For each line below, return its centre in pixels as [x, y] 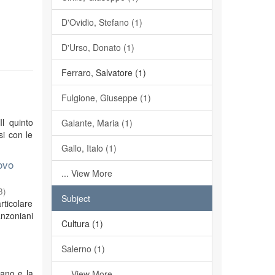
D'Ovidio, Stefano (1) [102, 22]
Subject [76, 198]
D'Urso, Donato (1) [98, 47]
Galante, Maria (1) [97, 123]
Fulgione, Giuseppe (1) [106, 98]
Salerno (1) [83, 249]
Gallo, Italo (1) [89, 148]
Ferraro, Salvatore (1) [103, 72]
